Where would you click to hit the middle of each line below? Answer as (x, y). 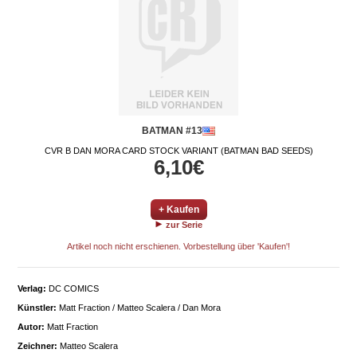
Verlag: (32, 288)
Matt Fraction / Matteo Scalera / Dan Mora (139, 308)
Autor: (31, 327)
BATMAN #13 (172, 131)
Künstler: (37, 308)
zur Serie (182, 225)
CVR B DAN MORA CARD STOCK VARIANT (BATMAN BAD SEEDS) (178, 151)
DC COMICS (73, 288)
